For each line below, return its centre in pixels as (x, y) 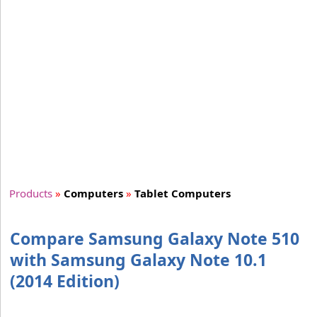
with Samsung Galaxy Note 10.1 (138, 260)
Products (31, 194)
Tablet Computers (183, 194)
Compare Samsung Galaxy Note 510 (155, 239)
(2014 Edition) (65, 281)
